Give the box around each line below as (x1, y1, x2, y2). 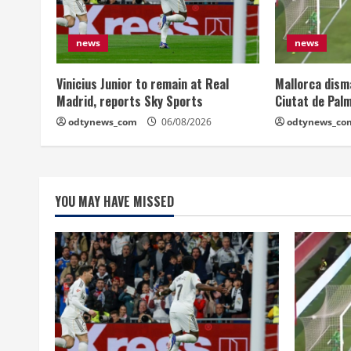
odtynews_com (68, 114, 137, 128)
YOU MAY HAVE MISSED (55, 191, 174, 211)
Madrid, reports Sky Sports (56, 91, 203, 110)
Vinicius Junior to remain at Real (56, 74, 229, 93)
